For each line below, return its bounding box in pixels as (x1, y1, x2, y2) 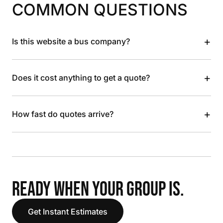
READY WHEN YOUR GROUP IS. (12, 178, 184, 202)
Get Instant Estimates (28, 207, 108, 217)
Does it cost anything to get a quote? (12, 73, 150, 83)
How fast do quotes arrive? (12, 109, 113, 119)
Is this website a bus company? (12, 36, 130, 46)
